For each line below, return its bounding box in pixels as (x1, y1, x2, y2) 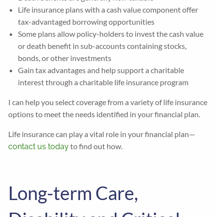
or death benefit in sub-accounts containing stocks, (18, 41, 187, 50)
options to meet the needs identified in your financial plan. (8, 109, 201, 119)
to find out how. (69, 141, 123, 151)
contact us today (8, 142, 69, 151)
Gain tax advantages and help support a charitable (18, 65, 185, 75)
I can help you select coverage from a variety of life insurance (8, 97, 208, 107)
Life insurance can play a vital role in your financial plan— (8, 129, 196, 139)
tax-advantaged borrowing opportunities (18, 17, 155, 26)
